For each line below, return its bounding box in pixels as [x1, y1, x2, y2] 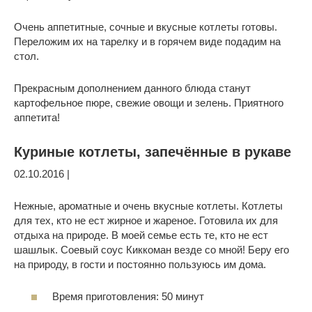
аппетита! [14, 111, 60, 123]
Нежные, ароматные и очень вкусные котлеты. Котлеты [14, 199, 283, 212]
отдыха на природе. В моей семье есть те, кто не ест [14, 228, 268, 241]
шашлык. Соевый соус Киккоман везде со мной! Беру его [14, 243, 289, 256]
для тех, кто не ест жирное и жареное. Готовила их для [14, 214, 278, 226]
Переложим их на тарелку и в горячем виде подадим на [14, 35, 281, 47]
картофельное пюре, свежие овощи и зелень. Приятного [14, 96, 283, 109]
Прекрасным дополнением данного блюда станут [14, 81, 251, 94]
